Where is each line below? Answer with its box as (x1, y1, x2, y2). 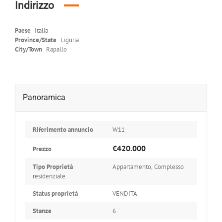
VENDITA (112, 189, 137, 198)
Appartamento (112, 162, 151, 171)
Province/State (15, 35, 56, 44)
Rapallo (46, 45, 67, 54)
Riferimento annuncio (33, 125, 93, 134)
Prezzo (33, 144, 52, 153)
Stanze (33, 206, 52, 215)
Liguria (60, 35, 79, 44)
